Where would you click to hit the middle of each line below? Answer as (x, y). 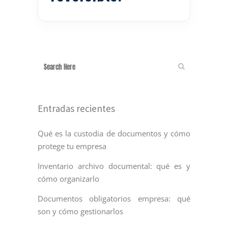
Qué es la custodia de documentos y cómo (114, 134)
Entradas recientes (76, 109)
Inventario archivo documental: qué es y (114, 166)
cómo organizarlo (68, 179)
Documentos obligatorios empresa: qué (114, 199)
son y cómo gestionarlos (80, 211)
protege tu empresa (72, 146)
